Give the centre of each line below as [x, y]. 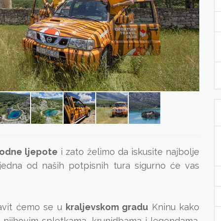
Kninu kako [174, 207]
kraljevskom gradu [107, 207]
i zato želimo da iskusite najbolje [129, 152]
